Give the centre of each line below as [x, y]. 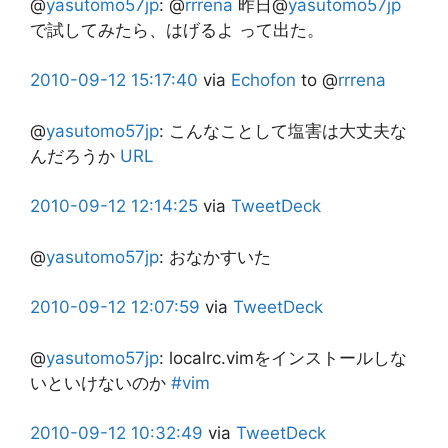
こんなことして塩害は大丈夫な [288, 130]
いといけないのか [100, 382]
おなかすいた [220, 256]
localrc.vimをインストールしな [288, 357]
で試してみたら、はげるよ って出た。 [177, 29]
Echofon [263, 80]
